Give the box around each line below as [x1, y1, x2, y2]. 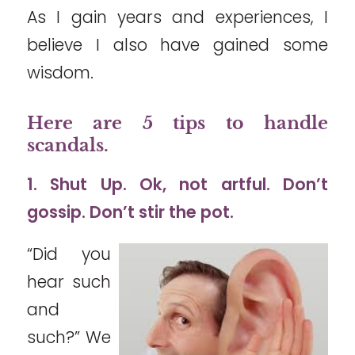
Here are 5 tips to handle [26, 112, 329, 134]
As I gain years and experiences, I [26, 5, 329, 29]
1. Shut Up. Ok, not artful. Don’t [26, 173, 329, 197]
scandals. [26, 134, 109, 156]
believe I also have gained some [26, 32, 329, 56]
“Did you [26, 242, 112, 265]
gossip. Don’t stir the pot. [26, 200, 242, 224]
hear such [26, 269, 112, 293]
